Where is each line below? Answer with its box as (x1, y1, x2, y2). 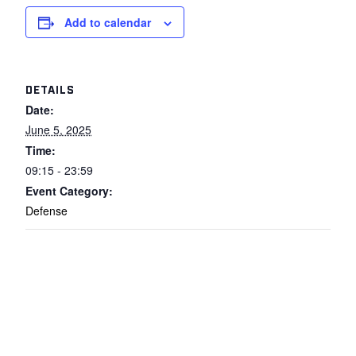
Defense (25, 203, 68, 219)
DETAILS (25, 82, 75, 95)
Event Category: (25, 183, 113, 199)
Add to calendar (64, 14, 151, 30)
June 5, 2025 (25, 122, 91, 137)
